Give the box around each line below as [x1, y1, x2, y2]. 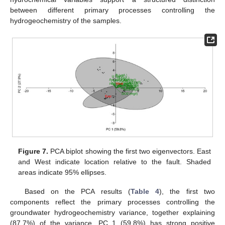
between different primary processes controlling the [10, 6, 215, 15]
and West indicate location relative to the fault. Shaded [18, 157, 211, 166]
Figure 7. [18, 147, 49, 155]
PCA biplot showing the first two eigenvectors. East [48, 147, 211, 155]
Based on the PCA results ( [24, 187, 131, 195]
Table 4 [130, 187, 160, 195]
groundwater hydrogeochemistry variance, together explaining [10, 208, 215, 216]
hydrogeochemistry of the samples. [10, 17, 122, 25]
